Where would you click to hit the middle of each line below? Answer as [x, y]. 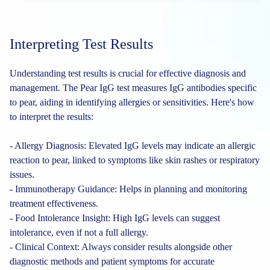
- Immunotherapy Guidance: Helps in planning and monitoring [128, 189]
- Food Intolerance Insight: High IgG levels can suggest [115, 218]
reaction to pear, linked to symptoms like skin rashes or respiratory [135, 160]
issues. [22, 174]
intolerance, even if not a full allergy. [79, 232]
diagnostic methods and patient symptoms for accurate [112, 261]
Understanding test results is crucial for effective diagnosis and [128, 73]
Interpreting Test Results [81, 44]
